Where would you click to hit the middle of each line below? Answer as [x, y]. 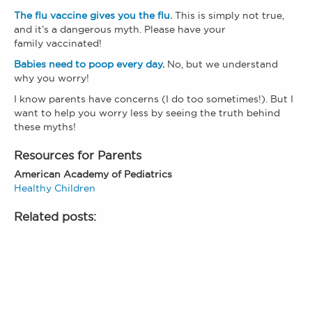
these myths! [45, 127]
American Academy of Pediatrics [93, 174]
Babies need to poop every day [88, 64]
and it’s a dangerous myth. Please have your [120, 30]
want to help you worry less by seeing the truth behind [147, 113]
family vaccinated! [58, 44]
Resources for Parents [78, 155]
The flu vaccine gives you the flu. [93, 16]
